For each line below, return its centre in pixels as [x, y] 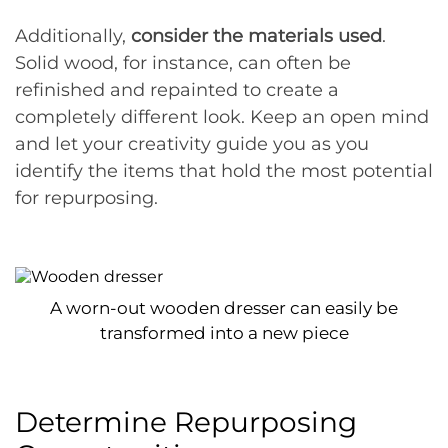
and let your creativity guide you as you [192, 144]
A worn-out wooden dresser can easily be [224, 308]
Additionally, [70, 36]
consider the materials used [254, 36]
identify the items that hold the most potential [224, 171]
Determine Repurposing [186, 422]
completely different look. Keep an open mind [222, 117]
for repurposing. [86, 198]
